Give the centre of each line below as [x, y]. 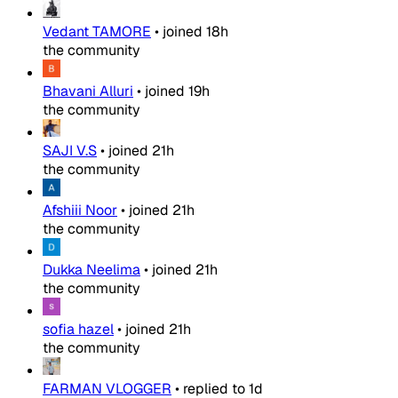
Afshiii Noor [80, 211]
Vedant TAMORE [97, 32]
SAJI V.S [70, 151]
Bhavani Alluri [88, 92]
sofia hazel [78, 330]
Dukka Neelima [92, 270]
